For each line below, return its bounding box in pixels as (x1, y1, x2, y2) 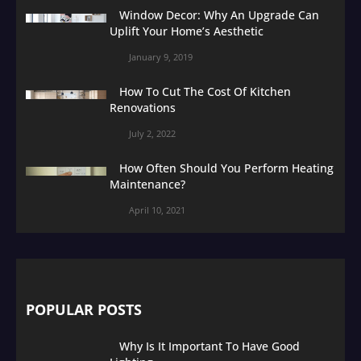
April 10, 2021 (129, 203, 185, 216)
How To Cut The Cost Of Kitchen (119, 83, 291, 99)
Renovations (110, 99, 176, 115)
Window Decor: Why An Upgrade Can (119, 6, 319, 23)
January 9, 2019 (129, 50, 193, 63)
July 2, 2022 (129, 127, 176, 139)
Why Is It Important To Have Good (119, 338, 300, 354)
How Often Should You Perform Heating (119, 160, 334, 176)
